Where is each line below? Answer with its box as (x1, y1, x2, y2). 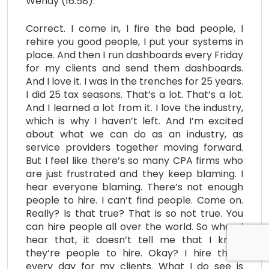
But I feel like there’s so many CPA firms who (26, 153, 243, 168)
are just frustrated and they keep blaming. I (26, 166, 243, 181)
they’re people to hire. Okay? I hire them (26, 246, 243, 260)
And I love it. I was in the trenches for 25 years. (26, 74, 243, 88)
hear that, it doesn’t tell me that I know (26, 232, 243, 247)
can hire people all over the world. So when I (26, 219, 243, 234)
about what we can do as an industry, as (26, 127, 243, 141)
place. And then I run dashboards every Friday (26, 47, 243, 62)
